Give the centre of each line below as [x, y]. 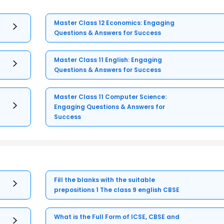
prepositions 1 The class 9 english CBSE [117, 190]
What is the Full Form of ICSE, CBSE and [117, 217]
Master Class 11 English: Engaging [108, 60]
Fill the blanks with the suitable [105, 180]
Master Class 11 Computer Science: [110, 97]
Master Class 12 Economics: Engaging [114, 23]
